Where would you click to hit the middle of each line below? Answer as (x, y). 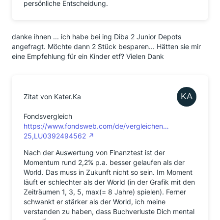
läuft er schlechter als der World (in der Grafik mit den (109, 182)
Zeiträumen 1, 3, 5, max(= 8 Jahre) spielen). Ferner (105, 192)
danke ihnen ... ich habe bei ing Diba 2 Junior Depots (96, 36)
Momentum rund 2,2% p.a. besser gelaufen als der (104, 162)
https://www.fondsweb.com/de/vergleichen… (96, 126)
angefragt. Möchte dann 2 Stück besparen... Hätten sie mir (106, 46)
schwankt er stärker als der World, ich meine (95, 201)
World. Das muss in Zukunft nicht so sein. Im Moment (108, 172)
